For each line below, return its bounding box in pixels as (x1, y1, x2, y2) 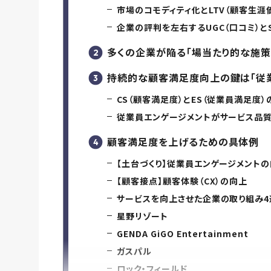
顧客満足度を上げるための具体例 (107, 134, 260, 149)
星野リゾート (117, 210, 168, 223)
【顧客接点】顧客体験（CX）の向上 (117, 175, 248, 188)
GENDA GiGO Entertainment (117, 227, 249, 240)
